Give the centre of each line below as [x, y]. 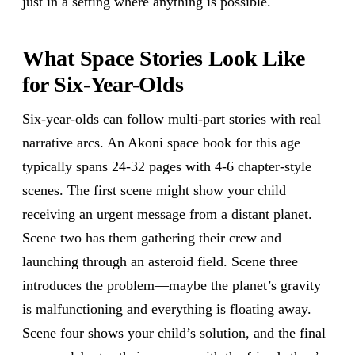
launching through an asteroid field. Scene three [160, 261]
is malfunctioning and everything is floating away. [167, 309]
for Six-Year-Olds [103, 84]
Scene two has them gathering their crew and [152, 238]
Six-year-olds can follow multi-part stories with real [172, 119]
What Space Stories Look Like [164, 58]
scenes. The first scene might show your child [154, 190]
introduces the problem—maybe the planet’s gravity [172, 285]
